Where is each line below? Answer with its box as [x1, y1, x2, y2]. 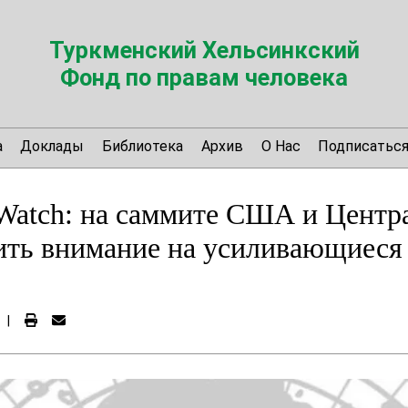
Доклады [20, 137, 85, 155]
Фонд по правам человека [60, 64, 348, 91]
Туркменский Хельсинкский [48, 36, 360, 64]
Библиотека [102, 137, 184, 155]
